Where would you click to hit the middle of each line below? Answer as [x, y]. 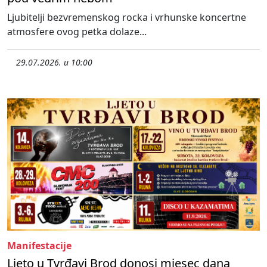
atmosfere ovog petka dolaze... [77, 32]
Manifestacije [39, 245]
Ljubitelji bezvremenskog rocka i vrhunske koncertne [127, 17]
